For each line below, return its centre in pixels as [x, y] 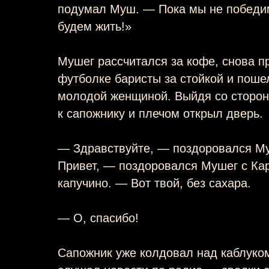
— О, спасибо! [98, 218]
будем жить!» [95, 26]
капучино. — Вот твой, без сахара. [154, 183]
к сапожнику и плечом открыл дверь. [160, 113]
